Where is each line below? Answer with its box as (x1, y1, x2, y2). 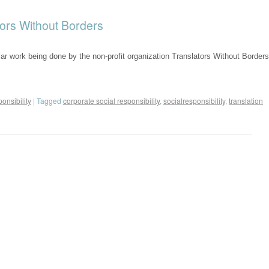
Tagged (37, 95, 61, 106)
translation (229, 95, 263, 106)
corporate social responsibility (63, 95, 160, 106)
